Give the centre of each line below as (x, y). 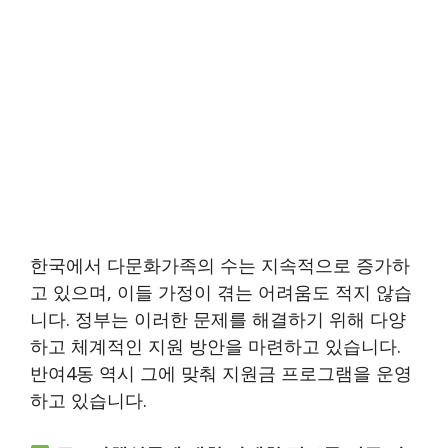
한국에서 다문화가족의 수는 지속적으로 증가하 (220, 264)
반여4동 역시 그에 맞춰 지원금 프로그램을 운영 (221, 372)
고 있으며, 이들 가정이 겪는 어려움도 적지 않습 (221, 291)
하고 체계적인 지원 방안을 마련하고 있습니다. (215, 345)
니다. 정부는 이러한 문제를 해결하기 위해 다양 (218, 318)
